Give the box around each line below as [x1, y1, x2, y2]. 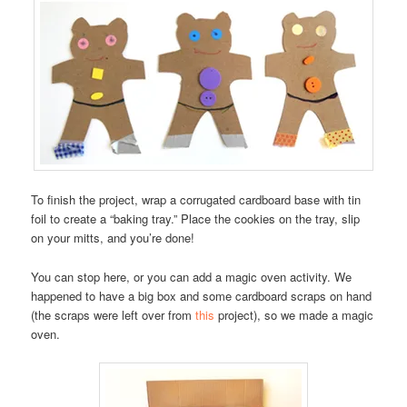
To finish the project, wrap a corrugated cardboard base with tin [31, 191, 362, 209]
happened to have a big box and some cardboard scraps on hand [31, 286, 372, 304]
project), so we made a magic [214, 305, 374, 323]
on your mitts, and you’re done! [31, 229, 195, 247]
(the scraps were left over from [31, 305, 196, 323]
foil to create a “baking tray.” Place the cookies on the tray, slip [31, 210, 361, 228]
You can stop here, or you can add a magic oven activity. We [31, 267, 352, 285]
